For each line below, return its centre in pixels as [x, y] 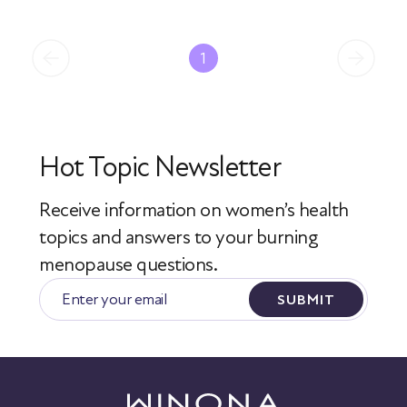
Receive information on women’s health [194, 210]
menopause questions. [128, 264]
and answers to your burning [204, 237]
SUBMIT [306, 299]
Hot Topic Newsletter [159, 167]
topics [65, 237]
